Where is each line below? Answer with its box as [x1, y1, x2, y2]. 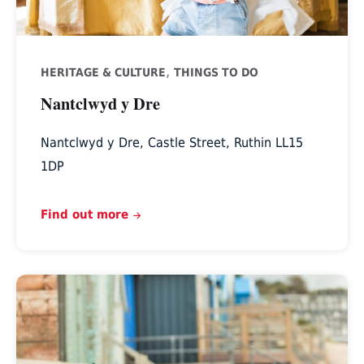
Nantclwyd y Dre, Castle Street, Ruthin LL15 [40, 134, 303, 150]
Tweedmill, [15, 275, 85, 293]
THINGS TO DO [173, 65, 258, 79]
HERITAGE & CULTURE [40, 65, 166, 79]
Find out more [40, 206, 128, 221]
